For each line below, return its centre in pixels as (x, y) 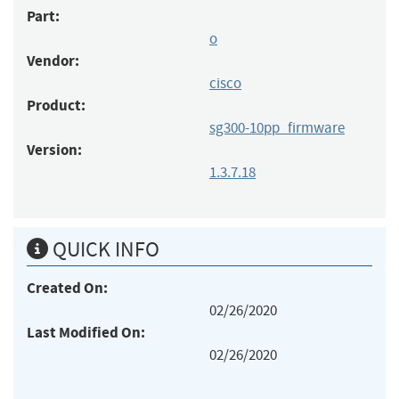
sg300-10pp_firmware (277, 127)
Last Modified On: (86, 332)
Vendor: (53, 61)
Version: (54, 150)
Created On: (67, 288)
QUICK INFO (104, 249)
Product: (56, 105)
